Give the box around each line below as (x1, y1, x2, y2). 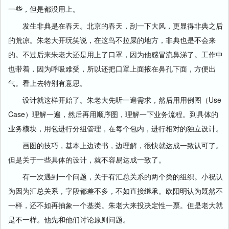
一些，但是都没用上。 (8, 4, 80, 14)
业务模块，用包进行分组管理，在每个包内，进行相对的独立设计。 (8, 123, 223, 133)
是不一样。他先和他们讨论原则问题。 (8, 214, 130, 224)
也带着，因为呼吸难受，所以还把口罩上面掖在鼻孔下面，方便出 (8, 63, 216, 74)
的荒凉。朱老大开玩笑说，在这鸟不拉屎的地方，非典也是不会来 (8, 35, 216, 45)
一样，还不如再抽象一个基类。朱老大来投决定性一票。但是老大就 (8, 200, 223, 210)
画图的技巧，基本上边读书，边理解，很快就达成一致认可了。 (8, 140, 223, 150)
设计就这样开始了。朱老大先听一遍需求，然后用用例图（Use (8, 95, 221, 105)
